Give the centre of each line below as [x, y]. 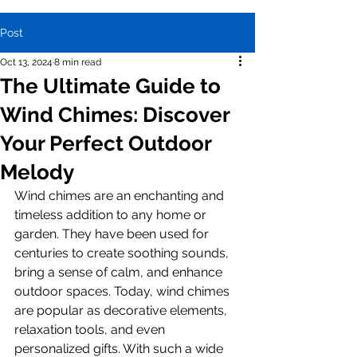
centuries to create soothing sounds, [123, 253]
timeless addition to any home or [112, 215]
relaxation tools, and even [91, 330]
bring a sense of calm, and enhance [120, 272]
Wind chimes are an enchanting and [121, 196]
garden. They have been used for [113, 234]
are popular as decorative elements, [122, 310]
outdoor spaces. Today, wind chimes [124, 291]
